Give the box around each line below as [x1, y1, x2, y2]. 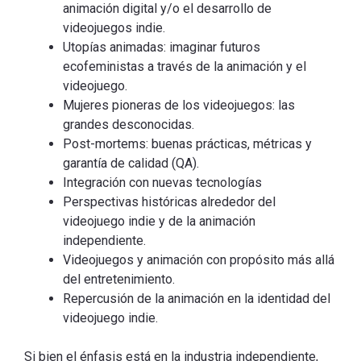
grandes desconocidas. [63, 117, 194, 133]
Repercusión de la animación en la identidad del [63, 291, 330, 307]
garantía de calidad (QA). [63, 156, 199, 172]
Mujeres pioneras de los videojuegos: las [63, 98, 295, 114]
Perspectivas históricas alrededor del [63, 194, 276, 210]
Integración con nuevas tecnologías [63, 175, 262, 191]
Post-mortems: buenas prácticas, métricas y [63, 136, 312, 152]
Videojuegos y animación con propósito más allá [63, 252, 334, 268]
